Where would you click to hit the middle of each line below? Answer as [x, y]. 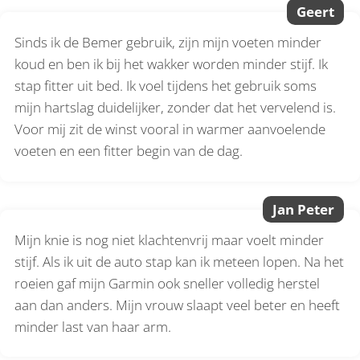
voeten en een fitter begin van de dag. [129, 151]
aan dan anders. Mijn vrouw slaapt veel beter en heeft [178, 305]
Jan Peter [303, 210]
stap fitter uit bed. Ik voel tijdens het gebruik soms [166, 86]
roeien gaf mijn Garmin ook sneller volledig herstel [168, 284]
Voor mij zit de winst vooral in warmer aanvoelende [170, 129]
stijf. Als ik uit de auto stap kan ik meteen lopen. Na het [180, 262]
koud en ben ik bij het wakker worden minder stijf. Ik [172, 64]
